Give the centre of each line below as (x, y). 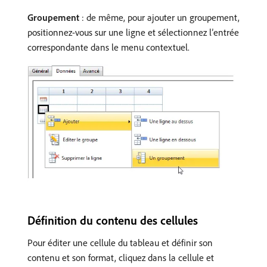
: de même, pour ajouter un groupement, (159, 17)
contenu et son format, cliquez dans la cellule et (121, 258)
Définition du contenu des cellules (113, 221)
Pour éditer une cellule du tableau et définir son (120, 243)
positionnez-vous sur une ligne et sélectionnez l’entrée (133, 32)
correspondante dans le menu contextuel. (108, 47)
